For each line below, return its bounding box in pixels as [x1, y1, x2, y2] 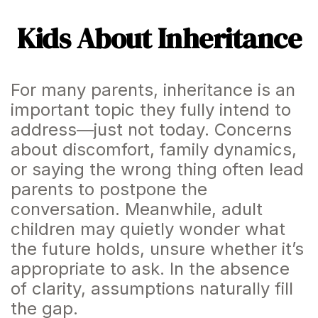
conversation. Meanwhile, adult [11, 199, 263, 219]
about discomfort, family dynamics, [11, 139, 297, 160]
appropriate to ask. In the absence [11, 258, 290, 279]
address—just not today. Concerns [11, 119, 292, 140]
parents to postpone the [11, 179, 207, 199]
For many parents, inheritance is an [11, 79, 295, 100]
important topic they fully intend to [11, 99, 291, 120]
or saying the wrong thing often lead [11, 159, 304, 180]
